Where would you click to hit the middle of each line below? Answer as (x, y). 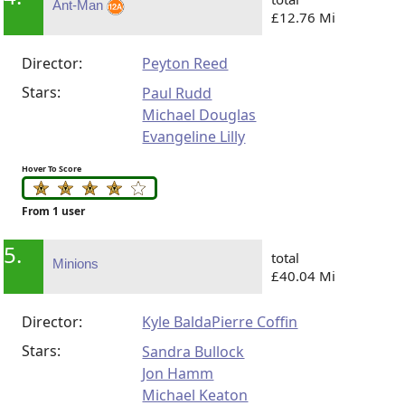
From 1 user (54, 212)
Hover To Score (52, 169)
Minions (76, 264)
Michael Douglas (199, 115)
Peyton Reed (185, 64)
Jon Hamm (178, 374)
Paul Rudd (177, 94)
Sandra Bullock (193, 352)
